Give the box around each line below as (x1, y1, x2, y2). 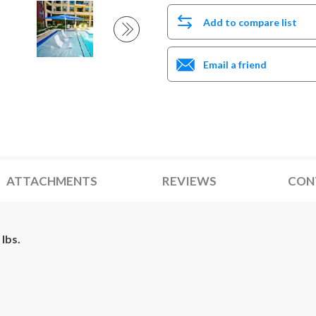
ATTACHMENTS (6, 174, 97, 188)
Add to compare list (202, 16, 297, 28)
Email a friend (202, 58, 267, 71)
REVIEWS (162, 174, 217, 188)
